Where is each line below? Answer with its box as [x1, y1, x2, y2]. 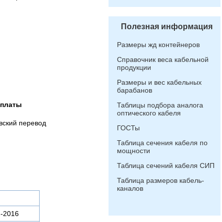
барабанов [117, 86, 152, 94]
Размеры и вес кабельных [117, 78, 202, 86]
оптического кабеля [117, 109, 181, 117]
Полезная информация [121, 22, 213, 31]
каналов [117, 184, 143, 192]
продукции [117, 63, 151, 71]
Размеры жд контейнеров [117, 41, 200, 49]
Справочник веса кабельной [117, 55, 209, 63]
